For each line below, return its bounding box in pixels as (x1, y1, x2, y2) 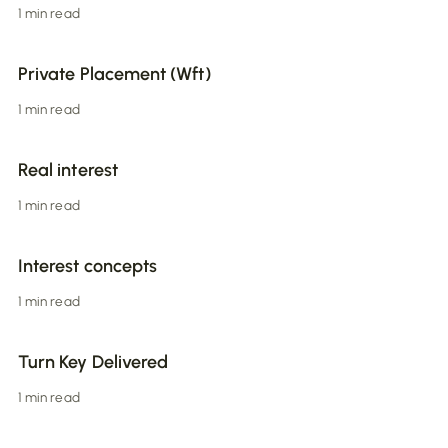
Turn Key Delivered (18, 351, 169, 374)
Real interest (18, 159, 118, 182)
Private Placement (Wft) (18, 63, 211, 86)
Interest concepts (18, 255, 158, 278)
